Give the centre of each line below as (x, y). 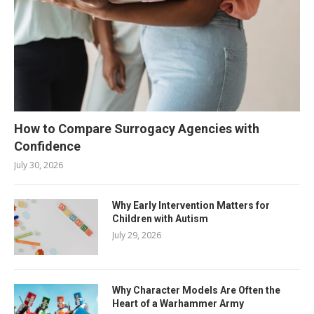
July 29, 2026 (137, 235)
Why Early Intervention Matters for (191, 205)
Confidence (47, 146)
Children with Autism (160, 218)
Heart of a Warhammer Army (178, 303)
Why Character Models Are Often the (196, 290)
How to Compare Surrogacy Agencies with (137, 128)
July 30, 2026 (39, 165)
